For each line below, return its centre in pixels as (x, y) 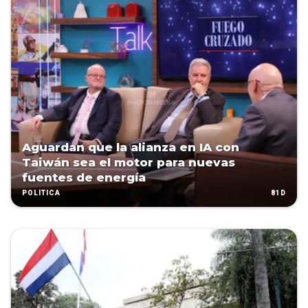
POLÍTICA (41, 193)
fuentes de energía (84, 178)
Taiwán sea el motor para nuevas (129, 163)
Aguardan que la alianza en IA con (131, 147)
